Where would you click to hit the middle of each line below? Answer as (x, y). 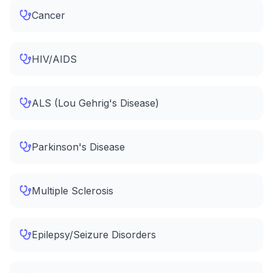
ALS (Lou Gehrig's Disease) (95, 103)
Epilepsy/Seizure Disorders (94, 235)
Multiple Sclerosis (73, 191)
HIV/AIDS (54, 59)
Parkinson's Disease (78, 147)
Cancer (48, 15)
